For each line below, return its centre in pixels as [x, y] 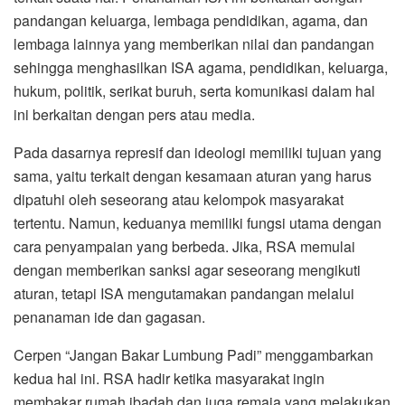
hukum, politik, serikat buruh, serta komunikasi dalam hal [194, 91]
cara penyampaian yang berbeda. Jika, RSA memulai [184, 247]
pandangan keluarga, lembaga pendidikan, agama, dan [191, 21]
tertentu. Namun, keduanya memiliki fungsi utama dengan [198, 223]
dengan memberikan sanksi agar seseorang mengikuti [187, 270]
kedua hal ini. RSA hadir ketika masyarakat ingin [169, 379]
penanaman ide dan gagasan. [109, 317]
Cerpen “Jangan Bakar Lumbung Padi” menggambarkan [193, 355]
